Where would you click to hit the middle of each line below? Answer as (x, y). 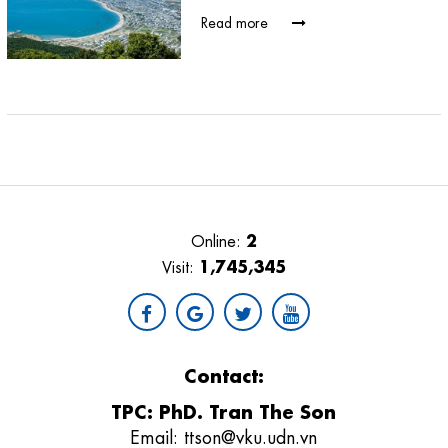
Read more (236, 20)
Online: (218, 240)
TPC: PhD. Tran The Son (224, 410)
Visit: (180, 266)
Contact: (223, 374)
